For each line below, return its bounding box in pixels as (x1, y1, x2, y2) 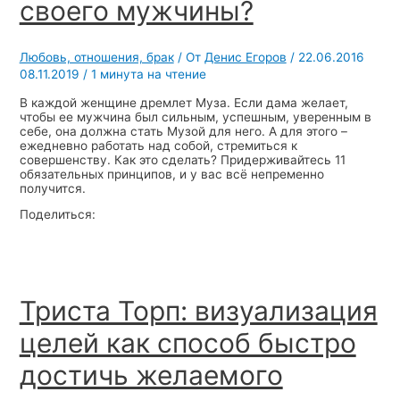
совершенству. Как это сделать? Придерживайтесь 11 (19, 152, 346, 167)
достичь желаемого (19, 359, 283, 392)
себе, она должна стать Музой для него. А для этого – (19, 123, 347, 138)
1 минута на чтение (90, 66, 206, 81)
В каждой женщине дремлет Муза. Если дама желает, (19, 95, 348, 110)
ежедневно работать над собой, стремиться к (19, 137, 297, 153)
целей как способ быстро (19, 327, 356, 360)
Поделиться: (19, 207, 96, 222)
